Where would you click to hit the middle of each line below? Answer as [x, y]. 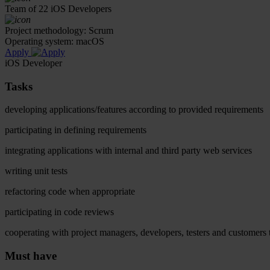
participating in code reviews [59, 212]
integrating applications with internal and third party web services [128, 151]
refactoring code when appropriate [70, 192]
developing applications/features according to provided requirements [134, 110]
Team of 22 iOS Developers [58, 8]
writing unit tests [36, 171]
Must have [31, 256]
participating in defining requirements [76, 130]
